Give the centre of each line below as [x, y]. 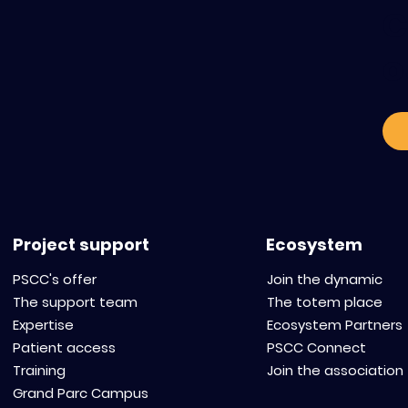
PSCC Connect [316, 347]
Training [40, 370]
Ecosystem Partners [334, 324]
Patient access [65, 347]
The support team [76, 301]
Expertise [44, 324]
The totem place [324, 301]
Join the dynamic [324, 279]
